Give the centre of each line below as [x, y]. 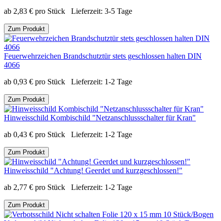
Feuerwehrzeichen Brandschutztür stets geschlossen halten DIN [103, 56]
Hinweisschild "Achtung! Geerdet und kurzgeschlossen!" [93, 170]
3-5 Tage [118, 11]
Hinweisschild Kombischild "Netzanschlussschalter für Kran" [100, 117]
